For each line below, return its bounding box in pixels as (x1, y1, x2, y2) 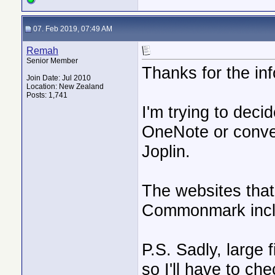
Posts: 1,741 (26, 91, 68, 99)
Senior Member (26, 56, 78, 65)
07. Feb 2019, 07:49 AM (31, 25, 112, 33)
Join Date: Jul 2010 (26, 74, 91, 82)
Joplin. (142, 142, 190, 161)
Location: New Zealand (26, 82, 104, 91)
